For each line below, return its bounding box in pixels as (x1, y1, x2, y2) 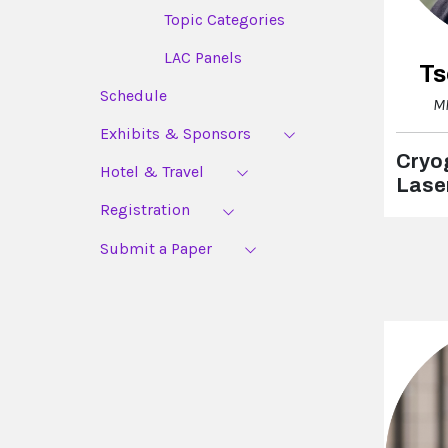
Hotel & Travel (100, 161, 204, 181)
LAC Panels (164, 47, 242, 67)
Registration (100, 200, 190, 220)
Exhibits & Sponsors (100, 123, 251, 143)
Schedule (100, 85, 167, 105)
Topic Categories (164, 9, 285, 29)
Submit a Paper (100, 238, 212, 258)
